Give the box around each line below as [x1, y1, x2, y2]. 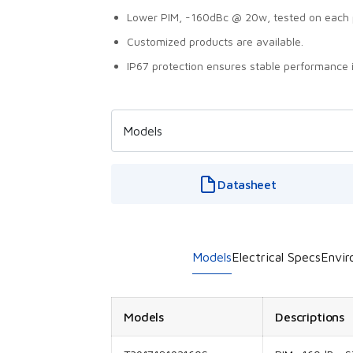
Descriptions [275, 310, 345, 324]
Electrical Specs [232, 250, 321, 264]
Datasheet [217, 176, 277, 191]
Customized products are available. [127, 35, 303, 48]
